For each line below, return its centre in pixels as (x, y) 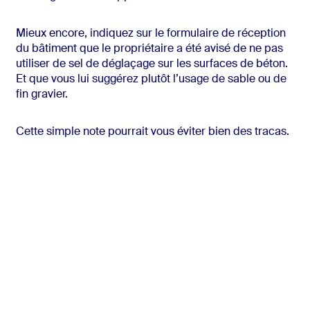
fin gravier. (42, 95)
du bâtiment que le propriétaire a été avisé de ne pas (149, 49)
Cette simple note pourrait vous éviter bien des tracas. (152, 133)
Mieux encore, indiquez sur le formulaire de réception (151, 34)
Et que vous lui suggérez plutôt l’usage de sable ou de (151, 80)
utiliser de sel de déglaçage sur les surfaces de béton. (152, 65)
